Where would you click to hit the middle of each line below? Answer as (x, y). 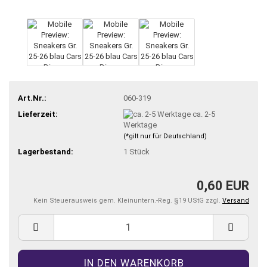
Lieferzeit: (38, 114)
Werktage (140, 125)
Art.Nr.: (32, 98)
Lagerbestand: (46, 152)
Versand (236, 200)
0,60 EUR (223, 185)
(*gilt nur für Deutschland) (165, 136)
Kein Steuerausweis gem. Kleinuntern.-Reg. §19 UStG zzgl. (128, 200)
